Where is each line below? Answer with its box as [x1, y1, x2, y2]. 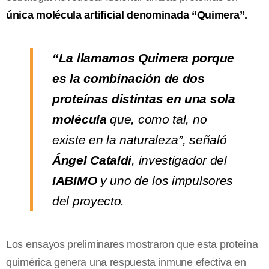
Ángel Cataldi [52, 153, 132, 167]
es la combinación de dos [52, 71, 205, 85]
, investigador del [131, 153, 227, 167]
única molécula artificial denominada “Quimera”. [6, 8, 247, 21]
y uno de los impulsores [97, 173, 234, 187]
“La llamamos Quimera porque [52, 50, 234, 65]
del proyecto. [52, 193, 125, 208]
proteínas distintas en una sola [52, 91, 235, 106]
